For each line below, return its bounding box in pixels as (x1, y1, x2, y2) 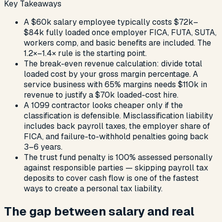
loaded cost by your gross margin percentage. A (24, 68, 198, 79)
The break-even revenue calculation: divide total (24, 58, 202, 69)
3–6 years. (24, 141, 62, 152)
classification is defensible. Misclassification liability (24, 110, 213, 121)
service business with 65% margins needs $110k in (24, 79, 207, 90)
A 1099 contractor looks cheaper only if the (24, 100, 183, 111)
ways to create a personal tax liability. (24, 183, 163, 194)
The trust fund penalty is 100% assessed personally (24, 152, 213, 163)
